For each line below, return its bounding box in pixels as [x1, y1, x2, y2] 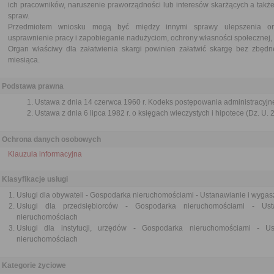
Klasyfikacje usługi [2, 175, 68, 183]
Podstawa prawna [2, 82, 64, 91]
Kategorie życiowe [2, 261, 66, 270]
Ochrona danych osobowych [2, 135, 101, 144]
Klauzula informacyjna [8, 150, 82, 158]
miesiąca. [8, 56, 40, 64]
